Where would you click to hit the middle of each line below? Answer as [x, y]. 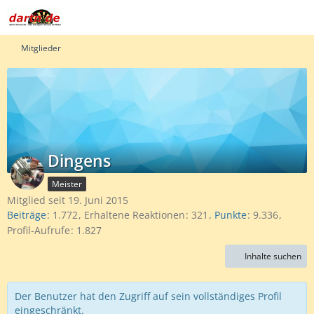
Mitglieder [41, 48]
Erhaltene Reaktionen [135, 215]
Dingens [79, 161]
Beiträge [27, 215]
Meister [67, 184]
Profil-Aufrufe [39, 230]
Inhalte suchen [273, 256]
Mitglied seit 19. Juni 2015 [68, 200]
